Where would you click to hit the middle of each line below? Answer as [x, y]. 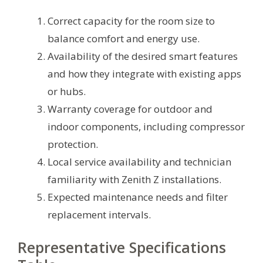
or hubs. [67, 91]
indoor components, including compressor [146, 126]
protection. [73, 144]
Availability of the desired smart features [143, 56]
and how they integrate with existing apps [144, 73]
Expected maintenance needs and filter [138, 197]
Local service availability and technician [139, 161]
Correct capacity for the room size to [131, 21]
